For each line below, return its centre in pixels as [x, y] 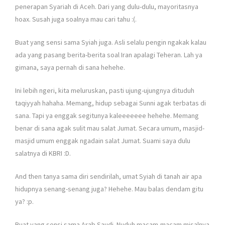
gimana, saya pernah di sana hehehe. [70, 68]
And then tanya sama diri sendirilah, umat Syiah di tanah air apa [108, 177]
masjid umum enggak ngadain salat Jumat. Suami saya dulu [103, 141]
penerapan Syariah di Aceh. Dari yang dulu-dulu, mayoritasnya [107, 7]
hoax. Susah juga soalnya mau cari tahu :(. [76, 19]
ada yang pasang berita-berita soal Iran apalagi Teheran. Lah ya [109, 55]
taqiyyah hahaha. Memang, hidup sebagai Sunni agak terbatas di [110, 103]
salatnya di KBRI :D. [43, 153]
